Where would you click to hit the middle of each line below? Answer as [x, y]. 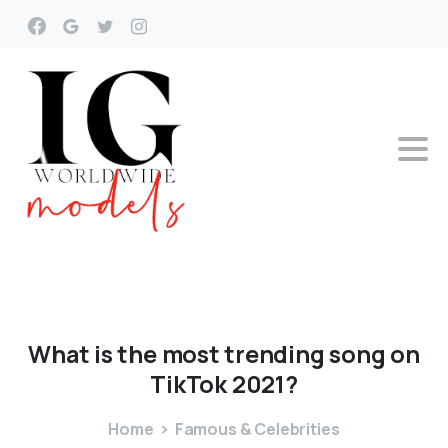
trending [274, 353]
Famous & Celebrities [257, 429]
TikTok [188, 384]
